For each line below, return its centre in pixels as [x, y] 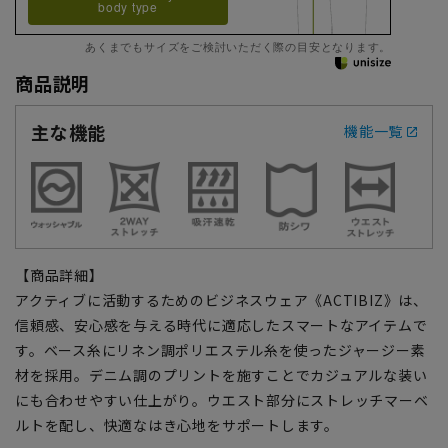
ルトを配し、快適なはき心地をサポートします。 [177, 424]
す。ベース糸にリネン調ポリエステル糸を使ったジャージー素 [220, 349]
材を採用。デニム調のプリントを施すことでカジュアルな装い [221, 374]
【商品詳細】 [59, 274]
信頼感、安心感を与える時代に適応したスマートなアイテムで [221, 324]
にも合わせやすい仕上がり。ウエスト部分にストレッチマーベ [222, 399]
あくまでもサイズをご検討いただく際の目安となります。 [238, 45]
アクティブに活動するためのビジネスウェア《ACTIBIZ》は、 [221, 299]
